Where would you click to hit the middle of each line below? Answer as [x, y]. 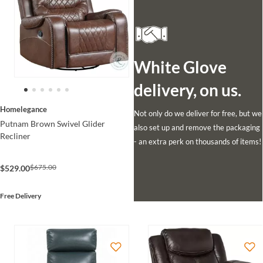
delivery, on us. [187, 90]
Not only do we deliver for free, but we [198, 114]
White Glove [180, 67]
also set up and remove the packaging [197, 128]
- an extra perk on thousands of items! [197, 142]
